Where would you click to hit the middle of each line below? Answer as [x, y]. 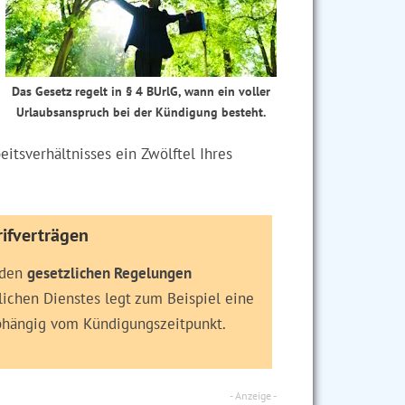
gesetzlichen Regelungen [109, 273]
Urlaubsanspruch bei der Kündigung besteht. [141, 112]
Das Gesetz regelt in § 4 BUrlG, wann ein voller [141, 91]
